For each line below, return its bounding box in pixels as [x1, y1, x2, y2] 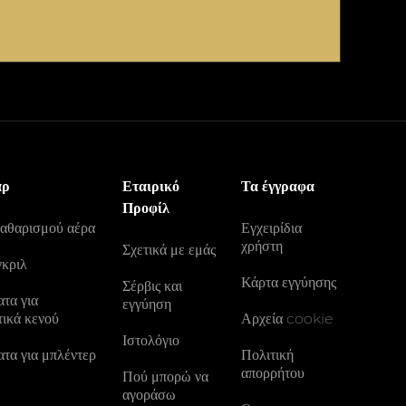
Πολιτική [240, 346, 294, 363]
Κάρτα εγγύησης [240, 274, 336, 291]
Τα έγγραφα [240, 178, 314, 195]
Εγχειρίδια [240, 219, 302, 237]
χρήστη [240, 237, 283, 255]
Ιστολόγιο [122, 332, 180, 349]
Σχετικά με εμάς [122, 241, 217, 258]
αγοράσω [122, 386, 177, 403]
